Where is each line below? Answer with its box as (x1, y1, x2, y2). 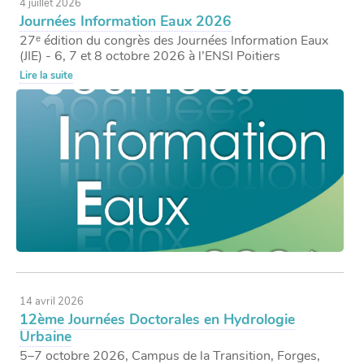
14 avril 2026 (19, 294, 84, 310)
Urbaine (19, 327, 72, 347)
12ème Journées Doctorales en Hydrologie (19, 310, 296, 330)
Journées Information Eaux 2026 (19, 11, 232, 32)
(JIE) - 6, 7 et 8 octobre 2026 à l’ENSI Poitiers (19, 46, 281, 65)
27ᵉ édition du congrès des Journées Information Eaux (19, 31, 329, 50)
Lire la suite (19, 67, 74, 83)
